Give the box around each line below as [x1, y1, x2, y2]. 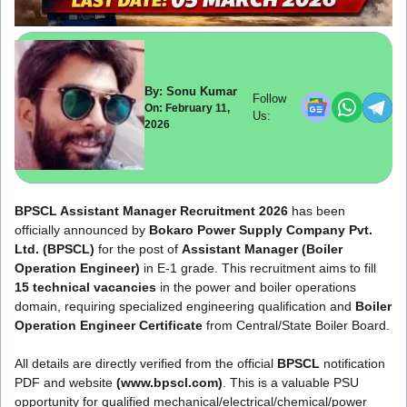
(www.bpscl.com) [116, 374, 223, 390]
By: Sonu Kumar [144, 84, 237, 98]
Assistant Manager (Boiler [182, 241, 342, 256]
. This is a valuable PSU [223, 374, 359, 390]
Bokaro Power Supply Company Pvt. [149, 222, 372, 237]
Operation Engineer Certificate [15, 317, 203, 333]
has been [288, 203, 345, 218]
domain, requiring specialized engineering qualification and [15, 298, 355, 313]
